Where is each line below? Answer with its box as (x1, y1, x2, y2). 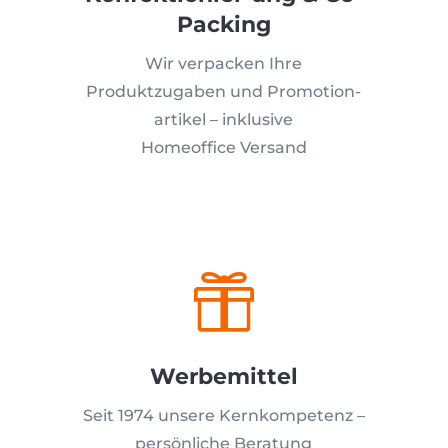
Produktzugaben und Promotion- (86, 82, 362, 101)
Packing (176, 11, 271, 38)
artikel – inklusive (154, 110, 294, 129)
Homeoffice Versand (140, 138, 307, 157)
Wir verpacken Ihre (145, 54, 303, 73)
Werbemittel (149, 363, 298, 390)
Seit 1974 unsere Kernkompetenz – (82, 406, 365, 425)
